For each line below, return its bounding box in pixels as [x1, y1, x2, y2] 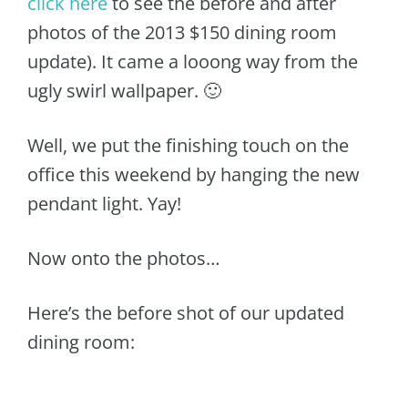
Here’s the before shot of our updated [27, 301, 344, 325]
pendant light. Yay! [27, 191, 181, 216]
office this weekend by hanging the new [27, 162, 360, 187]
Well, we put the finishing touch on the [27, 133, 349, 158]
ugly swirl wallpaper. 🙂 [27, 78, 221, 103]
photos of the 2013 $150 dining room [27, 20, 337, 45]
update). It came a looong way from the [27, 49, 358, 74]
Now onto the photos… [27, 246, 220, 270]
